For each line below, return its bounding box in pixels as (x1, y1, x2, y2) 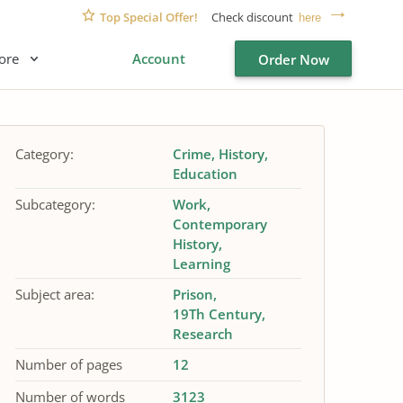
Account (132, 49, 185, 67)
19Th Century (172, 305, 262, 323)
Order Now (257, 50, 329, 68)
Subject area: (15, 285, 94, 303)
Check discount (209, 8, 296, 25)
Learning (172, 255, 230, 273)
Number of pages (15, 355, 122, 373)
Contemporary (172, 215, 267, 233)
